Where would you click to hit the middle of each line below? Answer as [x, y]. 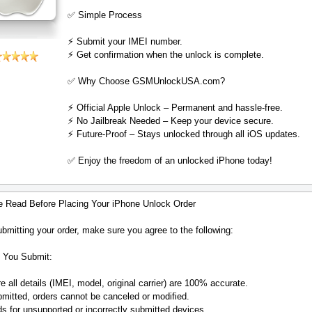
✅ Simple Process [105, 15]
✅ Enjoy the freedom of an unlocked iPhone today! [170, 161]
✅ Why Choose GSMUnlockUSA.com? [146, 81]
